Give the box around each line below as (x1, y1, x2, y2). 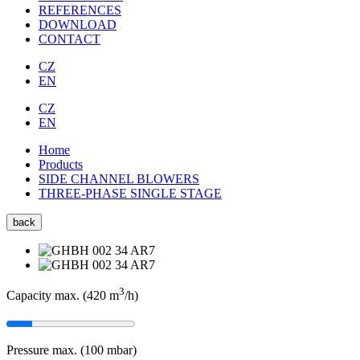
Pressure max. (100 (6, 343, 107, 358)
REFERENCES (39, 3, 121, 17)
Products (39, 157, 83, 171)
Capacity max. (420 (6, 288, 109, 303)
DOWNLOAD (39, 18, 117, 31)
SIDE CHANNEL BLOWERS (39, 172, 199, 186)
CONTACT (39, 32, 100, 46)
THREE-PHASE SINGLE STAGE (39, 186, 222, 200)
